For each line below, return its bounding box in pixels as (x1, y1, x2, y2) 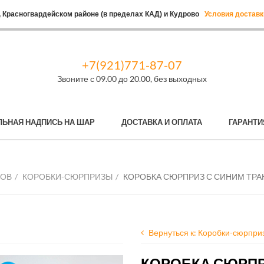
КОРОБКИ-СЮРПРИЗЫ (22, 171, 113, 181)
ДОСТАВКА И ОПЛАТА (121, 117, 202, 127)
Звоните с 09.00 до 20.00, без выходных (57, 74, 207, 84)
